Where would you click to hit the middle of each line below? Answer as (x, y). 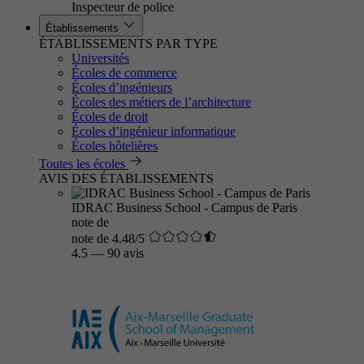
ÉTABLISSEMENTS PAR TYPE (128, 43)
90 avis (126, 253)
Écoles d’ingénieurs (122, 87)
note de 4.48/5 (108, 238)
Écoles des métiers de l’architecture (161, 102)
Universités (100, 58)
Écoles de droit (110, 117)
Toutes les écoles (82, 164)
